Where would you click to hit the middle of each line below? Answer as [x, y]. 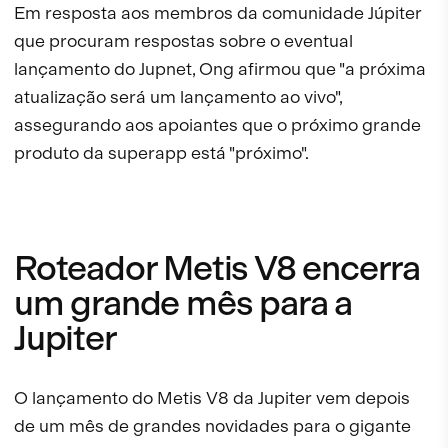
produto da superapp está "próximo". [161, 153]
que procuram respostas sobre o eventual [183, 41]
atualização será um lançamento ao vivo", [178, 97]
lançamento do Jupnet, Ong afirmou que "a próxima [220, 69]
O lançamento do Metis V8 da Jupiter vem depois [212, 398]
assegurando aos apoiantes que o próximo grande [217, 125]
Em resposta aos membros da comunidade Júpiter [218, 13]
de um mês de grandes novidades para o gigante [212, 426]
